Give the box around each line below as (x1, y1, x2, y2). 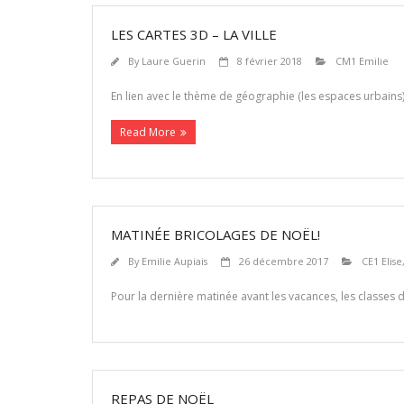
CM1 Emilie (335, 54, 389, 68)
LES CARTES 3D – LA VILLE (111, 25, 277, 43)
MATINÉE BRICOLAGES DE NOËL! (111, 225, 320, 243)
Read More (120, 124, 176, 140)
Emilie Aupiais (142, 254, 207, 268)
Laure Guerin (142, 54, 206, 68)
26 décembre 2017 (239, 254, 328, 268)
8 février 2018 (237, 54, 302, 68)
